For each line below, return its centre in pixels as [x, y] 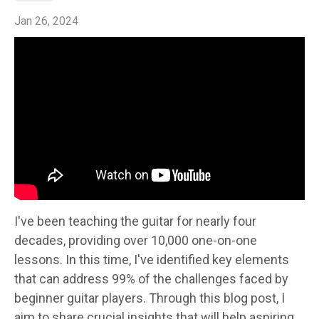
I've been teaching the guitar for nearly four [135, 221]
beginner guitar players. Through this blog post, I [150, 298]
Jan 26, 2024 [46, 21]
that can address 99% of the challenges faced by [151, 279]
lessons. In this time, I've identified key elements [152, 260]
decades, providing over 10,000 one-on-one [136, 240]
